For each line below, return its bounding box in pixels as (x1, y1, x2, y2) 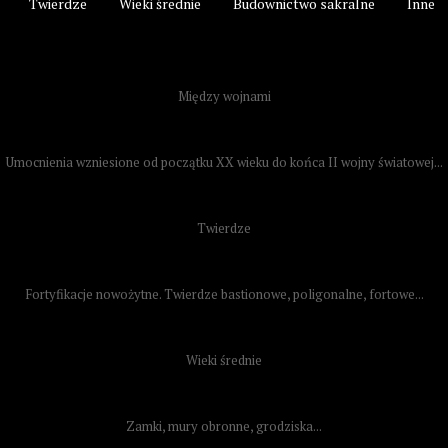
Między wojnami (177, 87, 271, 105)
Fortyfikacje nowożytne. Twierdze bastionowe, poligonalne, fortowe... (24, 285, 424, 303)
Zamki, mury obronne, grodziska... (126, 417, 322, 435)
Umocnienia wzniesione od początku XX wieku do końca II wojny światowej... (5, 153, 443, 171)
